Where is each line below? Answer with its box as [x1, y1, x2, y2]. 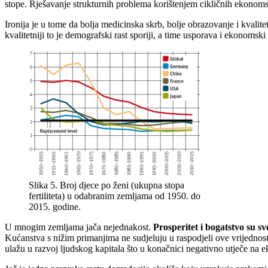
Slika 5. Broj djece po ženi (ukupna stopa [29, 180, 184, 191]
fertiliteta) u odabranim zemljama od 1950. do [29, 191, 200, 202]
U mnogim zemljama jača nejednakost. [5, 222, 153, 233]
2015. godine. [29, 202, 81, 212]
